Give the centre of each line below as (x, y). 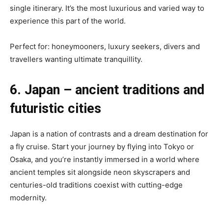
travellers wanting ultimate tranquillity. (76, 59)
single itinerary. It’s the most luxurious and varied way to (107, 8)
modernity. (28, 197)
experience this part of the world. (68, 21)
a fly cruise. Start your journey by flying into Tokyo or (102, 146)
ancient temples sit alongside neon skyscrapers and (100, 172)
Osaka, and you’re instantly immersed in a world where (105, 159)
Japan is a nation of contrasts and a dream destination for (109, 134)
